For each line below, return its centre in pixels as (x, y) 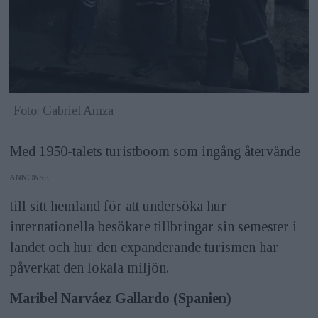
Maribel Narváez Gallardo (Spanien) (120, 298)
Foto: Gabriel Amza (63, 111)
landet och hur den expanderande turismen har (144, 247)
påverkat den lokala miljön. (89, 267)
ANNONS (27, 177)
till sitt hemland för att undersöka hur (118, 205)
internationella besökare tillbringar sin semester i (153, 226)
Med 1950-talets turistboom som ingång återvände (155, 151)
